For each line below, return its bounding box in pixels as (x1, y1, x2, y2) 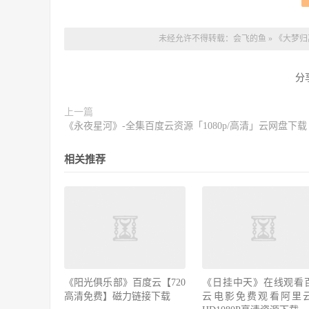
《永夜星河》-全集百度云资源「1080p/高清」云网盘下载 (64, 121, 307, 131)
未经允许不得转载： (158, 34, 233, 43)
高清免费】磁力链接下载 (64, 291, 170, 302)
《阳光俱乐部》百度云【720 (64, 277, 186, 288)
